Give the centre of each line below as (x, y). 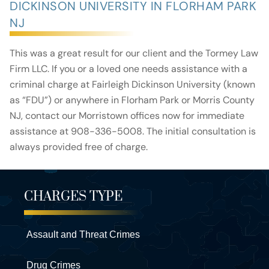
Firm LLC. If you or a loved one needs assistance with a (128, 69)
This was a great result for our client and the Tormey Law (134, 53)
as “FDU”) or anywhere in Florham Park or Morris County (132, 100)
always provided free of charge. (79, 147)
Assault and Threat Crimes (83, 235)
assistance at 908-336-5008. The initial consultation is (133, 131)
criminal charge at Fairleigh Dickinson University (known (132, 85)
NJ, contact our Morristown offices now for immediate (127, 116)
